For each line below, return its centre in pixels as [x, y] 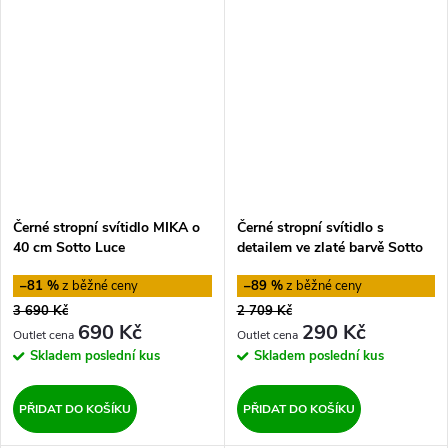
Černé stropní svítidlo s [310, 227]
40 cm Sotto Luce [69, 247]
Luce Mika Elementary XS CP [329, 267]
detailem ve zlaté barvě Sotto [329, 247]
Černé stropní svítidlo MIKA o [106, 227]
